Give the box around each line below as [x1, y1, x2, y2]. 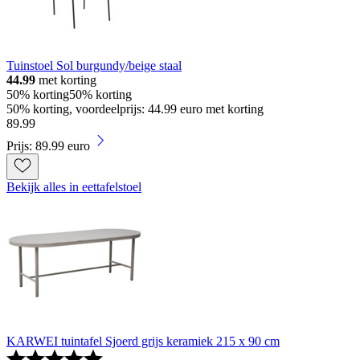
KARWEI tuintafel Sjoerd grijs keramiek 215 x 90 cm [6, 334, 280, 349]
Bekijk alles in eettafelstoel [6, 180, 141, 194]
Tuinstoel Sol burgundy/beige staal [6, 59, 182, 73]
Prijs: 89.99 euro [6, 139, 90, 153]
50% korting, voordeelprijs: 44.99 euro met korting [6, 102, 264, 117]
